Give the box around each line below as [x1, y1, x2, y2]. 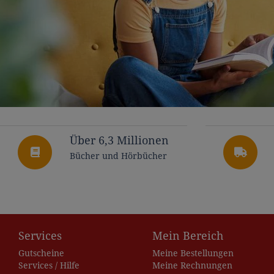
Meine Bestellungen [152, 248, 234, 259]
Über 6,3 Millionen [70, 135, 169, 147]
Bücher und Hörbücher [70, 150, 167, 161]
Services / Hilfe [18, 261, 80, 271]
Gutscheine [18, 248, 64, 259]
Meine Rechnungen [152, 261, 232, 271]
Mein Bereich [152, 229, 223, 242]
